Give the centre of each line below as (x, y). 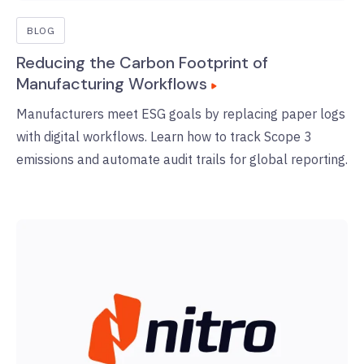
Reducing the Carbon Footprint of (142, 63)
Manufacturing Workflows (114, 84)
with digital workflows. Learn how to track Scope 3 (164, 137)
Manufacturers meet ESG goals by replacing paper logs (181, 114)
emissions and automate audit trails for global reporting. (182, 160)
